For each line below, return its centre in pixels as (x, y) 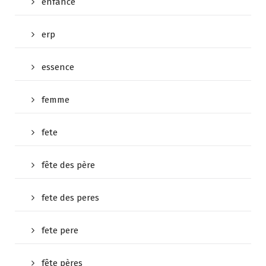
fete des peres (70, 197)
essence (58, 67)
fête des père (68, 165)
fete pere (60, 230)
